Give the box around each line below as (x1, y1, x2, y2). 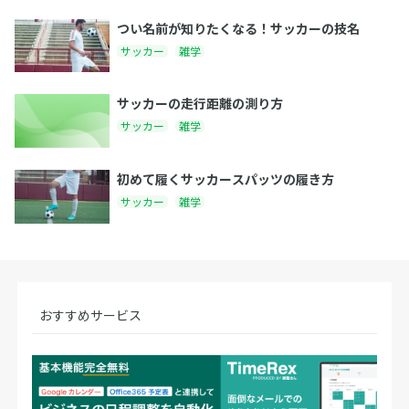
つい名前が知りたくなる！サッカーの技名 (117, 18, 360, 37)
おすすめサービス (39, 305, 142, 324)
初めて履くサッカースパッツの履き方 (117, 170, 334, 189)
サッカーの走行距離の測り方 (117, 94, 283, 113)
